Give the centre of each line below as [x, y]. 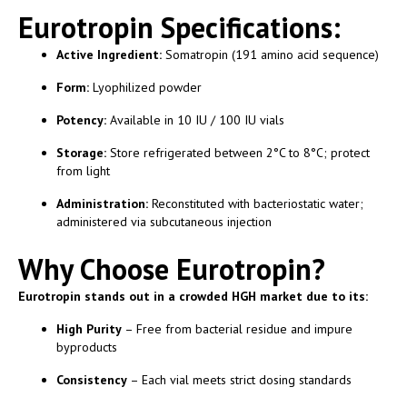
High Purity [89, 328]
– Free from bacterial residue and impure [237, 328]
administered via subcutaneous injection [164, 221]
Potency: [81, 119]
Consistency [92, 379]
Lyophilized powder [145, 87]
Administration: [102, 203]
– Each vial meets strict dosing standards [239, 379]
